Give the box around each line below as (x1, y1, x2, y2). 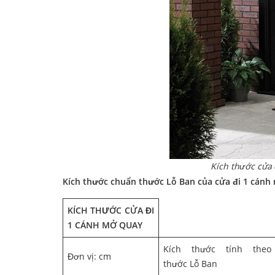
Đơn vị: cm (68, 250, 111, 263)
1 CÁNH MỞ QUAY (68, 219, 145, 231)
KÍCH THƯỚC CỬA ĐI (68, 204, 154, 217)
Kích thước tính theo (163, 243, 271, 255)
